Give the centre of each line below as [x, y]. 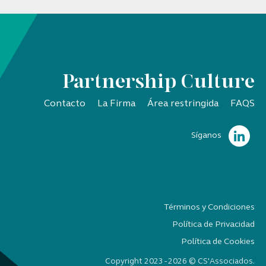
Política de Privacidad [214, 224]
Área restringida [183, 104]
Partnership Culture [159, 83]
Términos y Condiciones [210, 207]
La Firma [117, 104]
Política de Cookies [218, 242]
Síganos [207, 135]
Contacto [65, 104]
